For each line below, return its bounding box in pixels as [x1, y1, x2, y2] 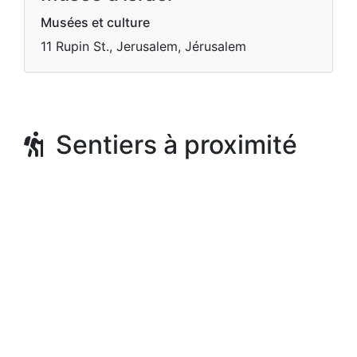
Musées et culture [41, 14, 150, 30]
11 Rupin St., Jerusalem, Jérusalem [41, 38, 246, 54]
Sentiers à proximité [43, 129, 297, 160]
